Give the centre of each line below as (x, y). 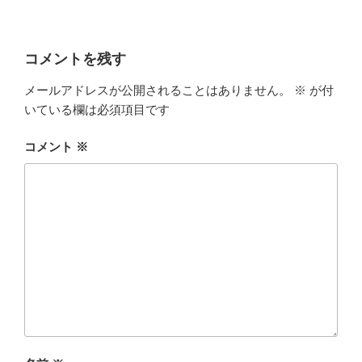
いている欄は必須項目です (97, 109)
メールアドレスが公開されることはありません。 (158, 90)
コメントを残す (75, 59)
